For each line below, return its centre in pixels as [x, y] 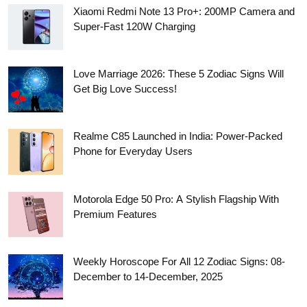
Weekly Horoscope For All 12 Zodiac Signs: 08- [179, 261]
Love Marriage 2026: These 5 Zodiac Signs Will [179, 74]
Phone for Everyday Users [133, 151]
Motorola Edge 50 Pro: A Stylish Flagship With [176, 199]
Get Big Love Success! [125, 89]
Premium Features [115, 214]
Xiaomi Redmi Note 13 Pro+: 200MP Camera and [184, 11]
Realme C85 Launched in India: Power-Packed [178, 136]
